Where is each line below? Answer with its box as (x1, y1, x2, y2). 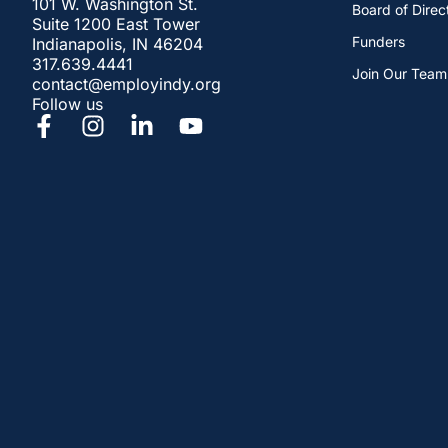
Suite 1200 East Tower (32, 14, 200, 35)
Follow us (32, 94, 103, 115)
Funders (352, 33, 405, 50)
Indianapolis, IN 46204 (32, 34, 203, 55)
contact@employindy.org (32, 74, 221, 95)
